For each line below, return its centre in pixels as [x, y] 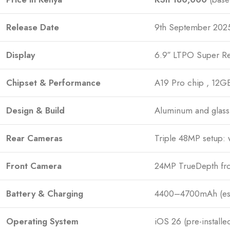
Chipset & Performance [53, 83]
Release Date [33, 27]
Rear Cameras [34, 138]
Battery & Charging [45, 194]
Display [21, 55]
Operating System [42, 221]
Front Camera [34, 166]
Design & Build [35, 110]
